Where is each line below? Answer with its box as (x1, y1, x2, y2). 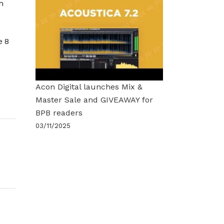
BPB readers (35, 107, 82, 117)
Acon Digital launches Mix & (35, 81, 142, 91)
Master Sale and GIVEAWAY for (35, 94, 153, 104)
